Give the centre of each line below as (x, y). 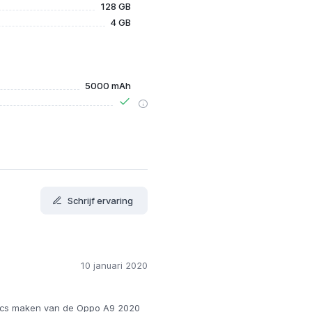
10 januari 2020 (114, 265)
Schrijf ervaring (100, 201)
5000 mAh (108, 86)
